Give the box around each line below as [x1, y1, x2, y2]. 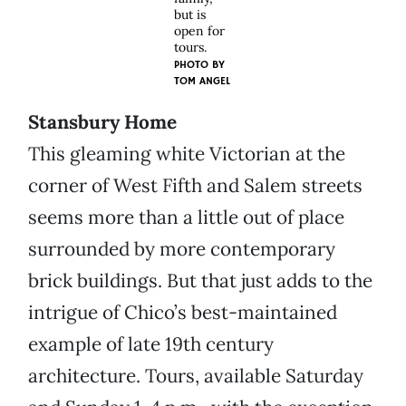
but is [174, 6, 206, 24]
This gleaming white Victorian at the [28, 141, 345, 167]
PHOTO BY [174, 58, 225, 72]
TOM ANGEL [174, 74, 230, 89]
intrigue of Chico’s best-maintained [28, 300, 337, 325]
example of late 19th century [28, 332, 274, 357]
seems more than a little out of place [28, 205, 344, 230]
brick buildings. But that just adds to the [28, 268, 372, 294]
